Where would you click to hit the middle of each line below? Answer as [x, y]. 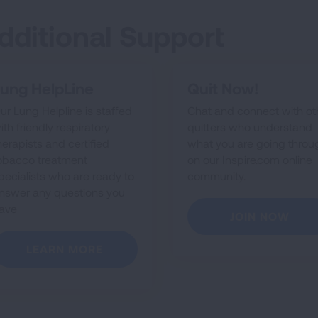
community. [216, 176]
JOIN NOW [260, 216]
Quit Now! [223, 88]
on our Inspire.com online [250, 159]
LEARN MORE [65, 249]
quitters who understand [250, 127]
